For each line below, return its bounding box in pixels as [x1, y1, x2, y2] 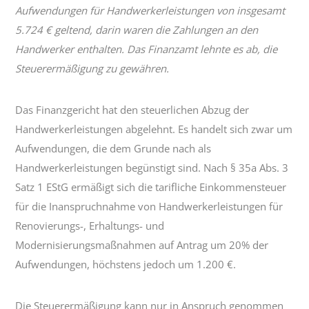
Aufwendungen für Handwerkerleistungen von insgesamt [15, 3, 286, 18]
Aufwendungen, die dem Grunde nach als [15, 141, 212, 156]
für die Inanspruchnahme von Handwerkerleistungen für [15, 199, 283, 214]
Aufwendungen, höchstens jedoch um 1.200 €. [15, 257, 239, 272]
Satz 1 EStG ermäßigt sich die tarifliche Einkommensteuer [15, 180, 287, 195]
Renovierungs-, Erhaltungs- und [15, 219, 165, 233]
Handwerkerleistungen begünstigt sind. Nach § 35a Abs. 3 [15, 161, 289, 175]
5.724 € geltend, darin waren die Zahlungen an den [15, 23, 259, 37]
